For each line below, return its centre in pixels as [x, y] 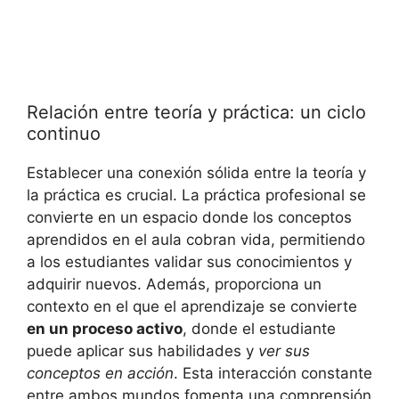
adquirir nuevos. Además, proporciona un [174, 284]
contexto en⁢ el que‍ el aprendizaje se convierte [192, 306]
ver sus [284, 350]
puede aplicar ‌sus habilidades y [142, 350]
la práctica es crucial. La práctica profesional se [196, 195]
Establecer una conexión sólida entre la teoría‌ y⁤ [196, 172]
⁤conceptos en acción [100, 373]
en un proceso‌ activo [105, 328]
